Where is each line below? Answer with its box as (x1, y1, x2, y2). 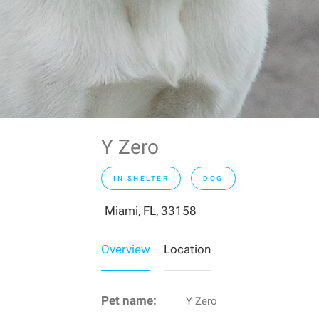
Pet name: (101, 294, 157, 308)
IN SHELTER (113, 174, 169, 183)
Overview (101, 242, 150, 257)
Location (164, 242, 211, 257)
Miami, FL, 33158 (105, 204, 197, 219)
